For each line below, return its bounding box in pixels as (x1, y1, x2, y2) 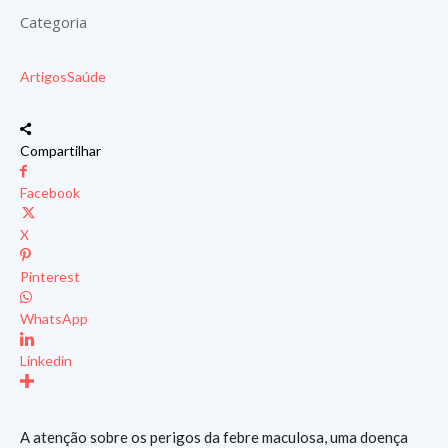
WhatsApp (20, 310, 88, 327)
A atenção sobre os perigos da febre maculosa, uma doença (20, 428, 408, 446)
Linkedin (20, 352, 72, 369)
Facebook (20, 184, 80, 201)
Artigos (20, 68, 67, 85)
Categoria (20, 12, 87, 32)
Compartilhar (20, 142, 101, 159)
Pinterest (20, 268, 80, 285)
